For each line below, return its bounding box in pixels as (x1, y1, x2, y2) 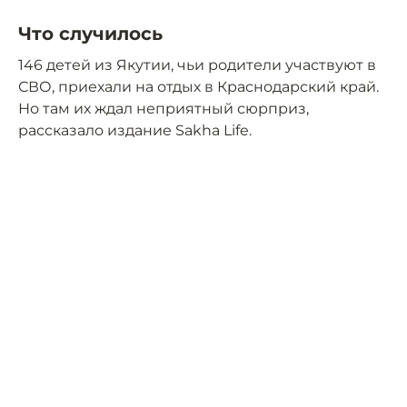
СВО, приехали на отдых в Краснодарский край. (18, 78, 379, 96)
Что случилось (18, 23, 163, 45)
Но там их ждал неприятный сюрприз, (18, 100, 309, 118)
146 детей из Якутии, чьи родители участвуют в (18, 56, 376, 74)
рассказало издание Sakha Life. (18, 122, 252, 140)
